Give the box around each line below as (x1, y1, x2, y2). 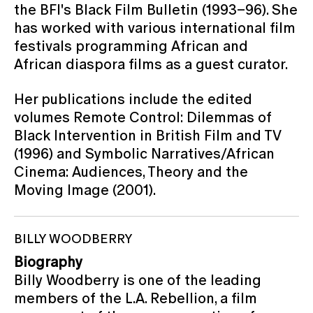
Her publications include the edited (14, 90, 252, 108)
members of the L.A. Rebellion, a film (14, 289, 257, 307)
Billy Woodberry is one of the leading (14, 271, 261, 289)
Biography (14, 253, 82, 270)
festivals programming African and (14, 37, 248, 54)
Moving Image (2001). (14, 181, 156, 198)
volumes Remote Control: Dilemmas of (14, 108, 272, 126)
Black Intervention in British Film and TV (14, 126, 282, 144)
